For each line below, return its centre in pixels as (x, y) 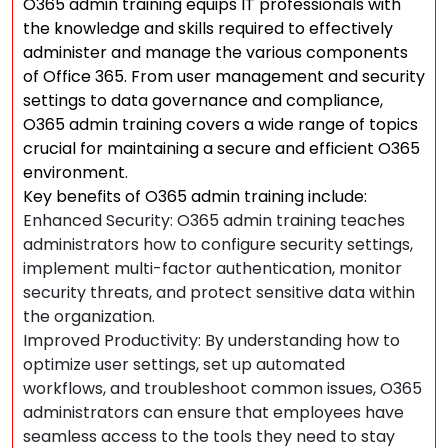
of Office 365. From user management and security (224, 76)
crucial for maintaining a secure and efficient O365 (221, 148)
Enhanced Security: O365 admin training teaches (214, 220)
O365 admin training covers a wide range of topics (220, 124)
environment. (75, 172)
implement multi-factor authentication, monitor (212, 268)
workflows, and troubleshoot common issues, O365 (222, 388)
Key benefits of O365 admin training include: (195, 196)
